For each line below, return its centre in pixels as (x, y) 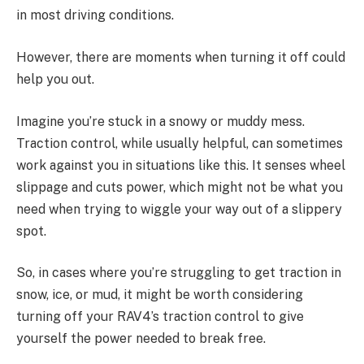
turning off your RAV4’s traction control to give (160, 317)
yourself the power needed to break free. (141, 339)
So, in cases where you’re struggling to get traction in (179, 273)
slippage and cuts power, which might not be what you (180, 187)
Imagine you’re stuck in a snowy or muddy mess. (160, 121)
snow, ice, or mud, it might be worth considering (160, 295)
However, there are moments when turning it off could (181, 57)
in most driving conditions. (95, 15)
